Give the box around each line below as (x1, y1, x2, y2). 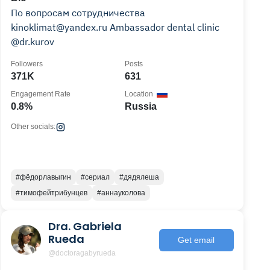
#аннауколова (97, 189, 146, 197)
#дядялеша (119, 173, 160, 181)
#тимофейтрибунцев (16, 189, 88, 197)
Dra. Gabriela (48, 219, 122, 234)
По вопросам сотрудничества (11, 7, 146, 19)
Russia (125, 101, 157, 111)
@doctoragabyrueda (48, 249, 116, 257)
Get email (178, 234, 215, 245)
